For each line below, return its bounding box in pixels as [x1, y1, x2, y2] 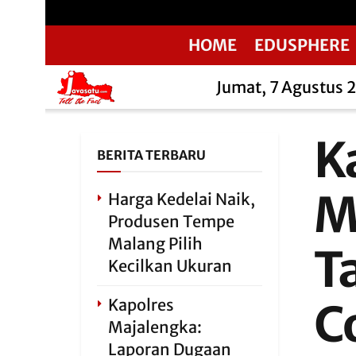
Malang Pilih [108, 234, 203, 253]
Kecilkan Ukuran [108, 256, 232, 276]
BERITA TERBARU [97, 147, 206, 163]
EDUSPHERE [254, 35, 350, 55]
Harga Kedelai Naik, [108, 189, 255, 209]
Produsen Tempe [108, 211, 234, 231]
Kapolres [108, 295, 174, 315]
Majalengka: [108, 317, 202, 337]
